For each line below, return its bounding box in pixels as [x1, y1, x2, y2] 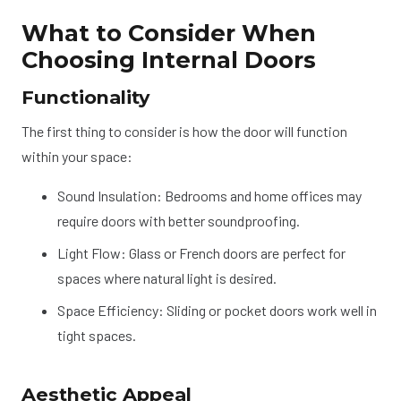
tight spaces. [57, 327, 136, 345]
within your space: [21, 148, 132, 166]
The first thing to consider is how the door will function [21, 123, 347, 141]
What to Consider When [21, 18, 316, 47]
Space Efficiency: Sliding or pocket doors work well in [57, 302, 377, 320]
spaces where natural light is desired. [57, 269, 277, 287]
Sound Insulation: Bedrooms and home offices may [57, 187, 362, 205]
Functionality [21, 85, 149, 108]
